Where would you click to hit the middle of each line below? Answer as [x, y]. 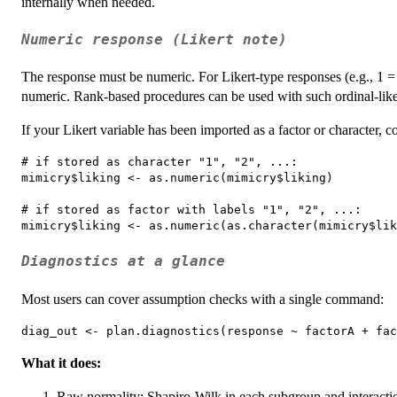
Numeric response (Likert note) [154, 39]
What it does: [61, 362]
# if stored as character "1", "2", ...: [160, 162]
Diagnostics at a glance [123, 262]
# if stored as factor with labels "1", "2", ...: [191, 210]
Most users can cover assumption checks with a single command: [202, 299]
